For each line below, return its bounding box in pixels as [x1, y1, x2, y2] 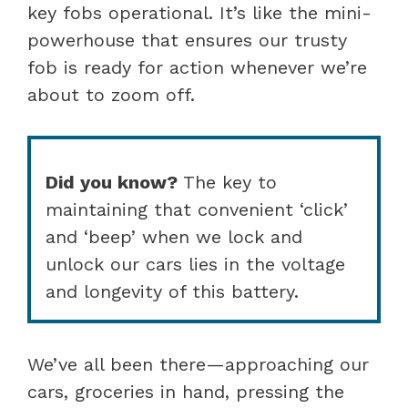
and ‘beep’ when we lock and [46, 225, 302, 248]
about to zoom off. [27, 83, 195, 106]
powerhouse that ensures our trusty [27, 28, 347, 51]
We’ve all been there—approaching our [27, 352, 369, 375]
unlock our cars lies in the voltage [46, 252, 345, 275]
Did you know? [46, 170, 178, 193]
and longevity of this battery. [46, 280, 299, 302]
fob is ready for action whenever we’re [27, 56, 367, 78]
